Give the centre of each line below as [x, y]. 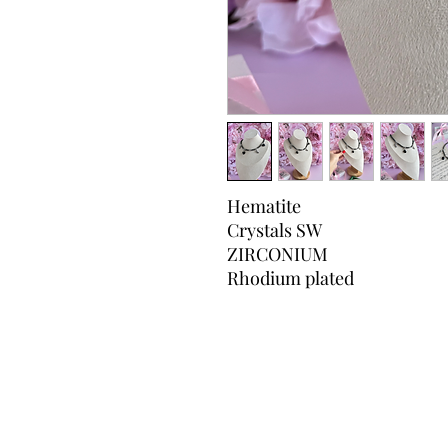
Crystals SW [274, 229]
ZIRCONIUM [277, 253]
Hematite [264, 205]
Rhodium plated [290, 277]
